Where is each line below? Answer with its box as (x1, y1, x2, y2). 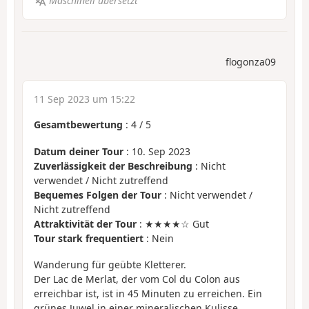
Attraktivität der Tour (34, 217, 137, 230)
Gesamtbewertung (34, 118, 123, 132)
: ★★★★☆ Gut (137, 217, 209, 230)
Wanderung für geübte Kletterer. (34, 258, 186, 272)
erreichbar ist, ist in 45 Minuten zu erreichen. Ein (34, 287, 262, 301)
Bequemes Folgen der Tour (34, 188, 161, 201)
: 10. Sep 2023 (123, 144, 190, 158)
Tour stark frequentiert (34, 231, 143, 245)
